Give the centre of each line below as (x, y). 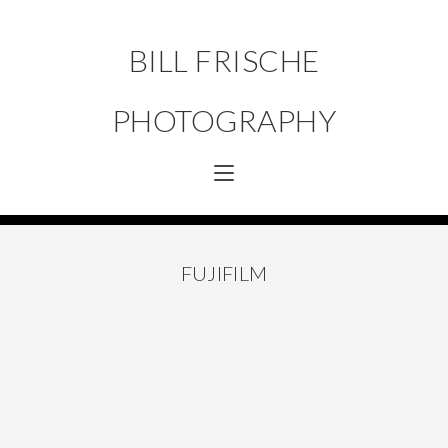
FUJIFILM (224, 273)
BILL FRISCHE (224, 60)
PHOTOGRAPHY (224, 120)
